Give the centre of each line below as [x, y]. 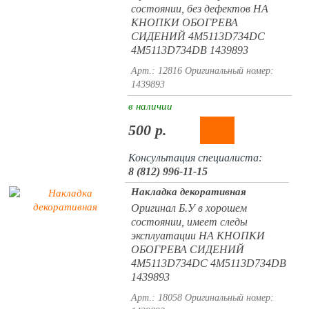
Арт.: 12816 [156, 71]
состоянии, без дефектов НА [199, 9]
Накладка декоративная [188, 192]
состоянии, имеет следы [189, 222]
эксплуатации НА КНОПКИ [198, 236]
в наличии [150, 106]
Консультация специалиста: [195, 158]
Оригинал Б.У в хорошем [189, 208]
